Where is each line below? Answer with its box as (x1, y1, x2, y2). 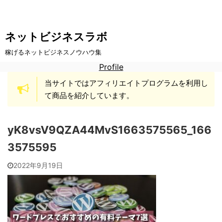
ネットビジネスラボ (5, 30, 108, 43)
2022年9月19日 (13, 161, 63, 169)
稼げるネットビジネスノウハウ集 (5, 48, 102, 56)
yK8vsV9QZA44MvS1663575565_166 (7, 123, 212, 136)
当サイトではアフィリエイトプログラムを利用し (45, 78, 208, 88)
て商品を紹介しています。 (45, 91, 134, 100)
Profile (99, 62, 123, 72)
